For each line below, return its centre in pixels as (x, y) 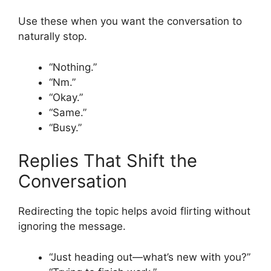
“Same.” (68, 112)
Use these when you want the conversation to (130, 21)
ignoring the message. (72, 227)
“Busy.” (65, 127)
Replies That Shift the (108, 161)
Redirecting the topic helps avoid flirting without (134, 211)
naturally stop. (53, 37)
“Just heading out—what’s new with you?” (150, 257)
